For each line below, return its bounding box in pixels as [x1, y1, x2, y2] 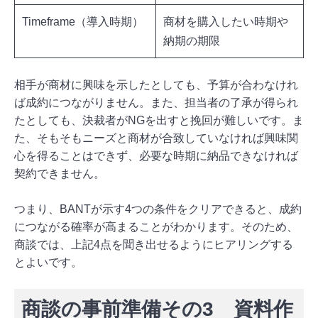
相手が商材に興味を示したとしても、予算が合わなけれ [14, 79, 298, 92]
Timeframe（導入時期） [22, 16, 143, 28]
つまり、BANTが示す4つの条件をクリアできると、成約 [14, 203, 302, 216]
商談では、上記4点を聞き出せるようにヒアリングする [14, 238, 293, 251]
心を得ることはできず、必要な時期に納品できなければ [14, 150, 298, 163]
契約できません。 [14, 168, 105, 180]
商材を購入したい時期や [163, 16, 288, 28]
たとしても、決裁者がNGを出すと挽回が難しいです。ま [14, 114, 304, 127]
